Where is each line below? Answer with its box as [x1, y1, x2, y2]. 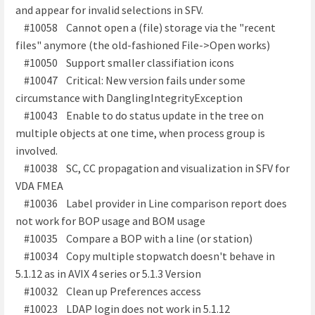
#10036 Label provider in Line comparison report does [15, 195, 287, 210]
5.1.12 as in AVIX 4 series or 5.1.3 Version [15, 266, 201, 281]
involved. [15, 143, 58, 157]
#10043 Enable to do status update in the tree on [15, 108, 264, 122]
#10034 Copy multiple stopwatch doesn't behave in [15, 248, 275, 263]
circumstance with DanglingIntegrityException [15, 90, 243, 105]
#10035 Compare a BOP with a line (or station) [15, 231, 252, 245]
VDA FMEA [15, 178, 63, 193]
